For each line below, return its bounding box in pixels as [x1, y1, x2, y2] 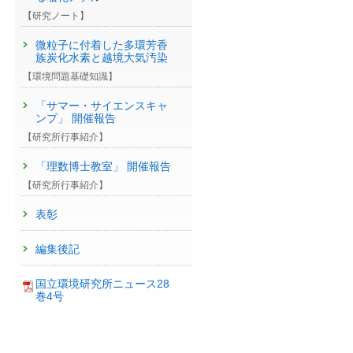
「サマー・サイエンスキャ [35, 99, 168, 112]
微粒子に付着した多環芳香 [35, 39, 168, 51]
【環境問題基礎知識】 [22, 71, 117, 82]
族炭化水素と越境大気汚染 [35, 51, 168, 64]
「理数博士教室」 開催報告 [35, 160, 171, 173]
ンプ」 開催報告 [35, 112, 116, 124]
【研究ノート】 [22, 10, 89, 21]
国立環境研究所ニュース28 [35, 277, 169, 290]
